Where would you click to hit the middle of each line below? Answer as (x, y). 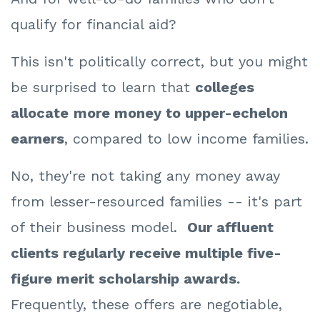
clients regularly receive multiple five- (146, 253)
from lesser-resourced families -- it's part (156, 202)
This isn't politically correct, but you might (159, 62)
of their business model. (99, 227)
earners (37, 139)
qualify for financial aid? (94, 25)
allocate (40, 113)
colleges (225, 87)
